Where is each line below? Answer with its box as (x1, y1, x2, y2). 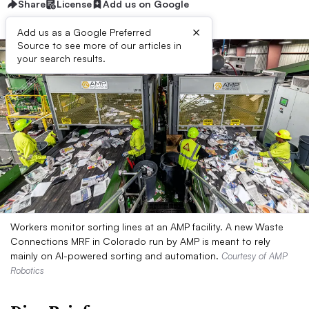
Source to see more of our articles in (17, 39, 181, 51)
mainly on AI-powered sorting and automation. (10, 250, 221, 261)
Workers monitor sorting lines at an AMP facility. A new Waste (10, 221, 283, 232)
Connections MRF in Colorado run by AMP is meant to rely (10, 235, 270, 247)
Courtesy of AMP (221, 250, 288, 261)
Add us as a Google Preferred (17, 26, 151, 38)
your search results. (17, 52, 106, 64)
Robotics (10, 265, 44, 276)
